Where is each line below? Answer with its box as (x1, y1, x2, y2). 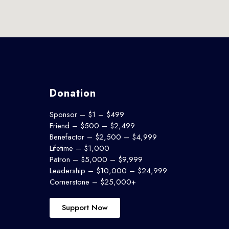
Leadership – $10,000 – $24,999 (49, 165, 167, 176)
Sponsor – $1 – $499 (49, 108, 124, 120)
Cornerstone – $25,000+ (49, 176, 136, 188)
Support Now (61, 201, 108, 213)
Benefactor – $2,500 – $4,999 (49, 131, 157, 143)
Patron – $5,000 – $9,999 (49, 153, 143, 165)
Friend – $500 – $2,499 (49, 120, 135, 131)
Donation (49, 85, 96, 101)
